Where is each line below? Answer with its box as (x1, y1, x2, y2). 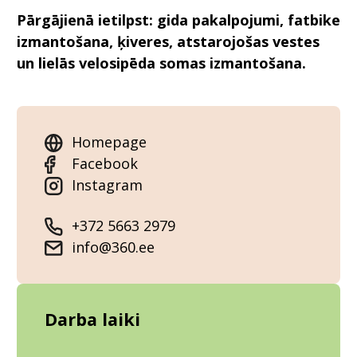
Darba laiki (45, 308, 140, 331)
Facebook (72, 154, 138, 174)
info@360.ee (72, 237, 155, 257)
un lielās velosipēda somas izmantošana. (17, 53, 306, 73)
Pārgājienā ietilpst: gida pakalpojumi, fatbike (17, 10, 340, 30)
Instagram (72, 175, 143, 195)
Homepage (72, 132, 147, 152)
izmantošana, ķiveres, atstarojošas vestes (17, 32, 320, 52)
